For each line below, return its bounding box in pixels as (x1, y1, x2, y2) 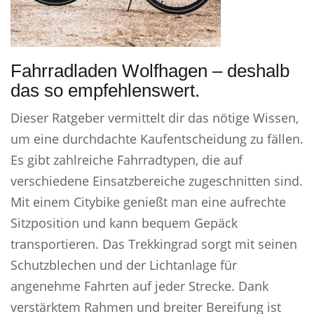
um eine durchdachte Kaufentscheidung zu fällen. (11, 130, 303, 147)
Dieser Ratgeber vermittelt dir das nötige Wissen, (11, 109, 299, 126)
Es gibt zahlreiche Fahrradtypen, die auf (11, 151, 243, 168)
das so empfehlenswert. (11, 80, 200, 101)
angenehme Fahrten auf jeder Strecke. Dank (11, 278, 268, 294)
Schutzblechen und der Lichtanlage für (11, 257, 237, 273)
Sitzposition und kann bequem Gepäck (11, 214, 238, 231)
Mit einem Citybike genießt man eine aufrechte (11, 193, 286, 210)
